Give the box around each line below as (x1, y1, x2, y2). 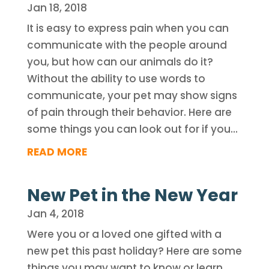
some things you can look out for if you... (26, 122, 238, 136)
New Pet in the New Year (26, 184, 238, 207)
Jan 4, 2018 (26, 207, 84, 221)
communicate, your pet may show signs (26, 88, 237, 103)
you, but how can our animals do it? (26, 55, 213, 69)
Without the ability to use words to (26, 71, 205, 86)
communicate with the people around (26, 38, 227, 52)
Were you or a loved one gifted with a (26, 227, 222, 241)
